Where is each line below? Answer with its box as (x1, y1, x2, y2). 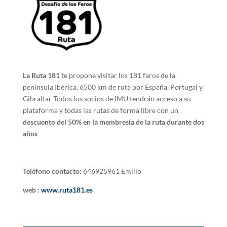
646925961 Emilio (83, 167, 141, 176)
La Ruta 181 (22, 71, 61, 80)
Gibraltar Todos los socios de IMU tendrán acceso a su (22, 94, 191, 103)
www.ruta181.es (41, 185, 93, 195)
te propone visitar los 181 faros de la (61, 71, 175, 80)
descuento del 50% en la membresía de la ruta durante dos (22, 118, 204, 127)
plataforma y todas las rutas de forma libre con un (22, 106, 178, 115)
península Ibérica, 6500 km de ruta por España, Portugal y (22, 83, 203, 92)
